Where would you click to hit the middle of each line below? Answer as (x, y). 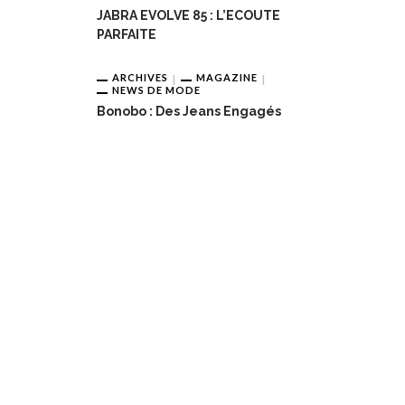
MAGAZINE (227, 78)
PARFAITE (127, 35)
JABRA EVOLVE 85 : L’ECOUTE (188, 16)
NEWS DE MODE (156, 90)
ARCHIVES (140, 78)
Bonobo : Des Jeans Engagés (189, 112)
